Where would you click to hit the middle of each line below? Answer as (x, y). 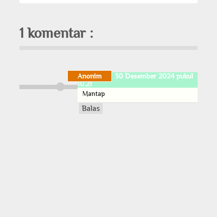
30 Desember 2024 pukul (154, 76)
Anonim (90, 76)
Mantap (94, 93)
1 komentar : (56, 33)
